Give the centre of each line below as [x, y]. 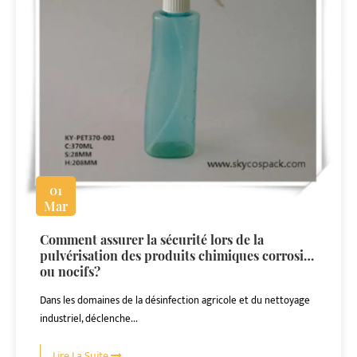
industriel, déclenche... [89, 319]
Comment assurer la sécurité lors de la [152, 239]
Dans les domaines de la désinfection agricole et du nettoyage [175, 300]
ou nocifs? [70, 271]
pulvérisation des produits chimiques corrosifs [177, 255]
